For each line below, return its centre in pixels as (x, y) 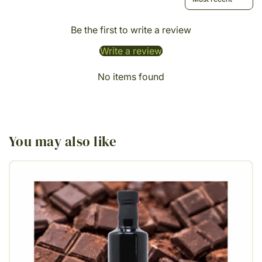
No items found (131, 77)
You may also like (63, 142)
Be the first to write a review (131, 30)
